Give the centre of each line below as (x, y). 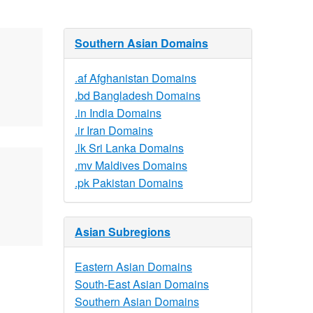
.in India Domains (118, 113)
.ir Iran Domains (114, 130)
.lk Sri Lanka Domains (129, 148)
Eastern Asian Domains (133, 267)
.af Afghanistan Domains (136, 78)
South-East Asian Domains (142, 284)
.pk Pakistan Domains (129, 183)
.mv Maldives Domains (131, 165)
